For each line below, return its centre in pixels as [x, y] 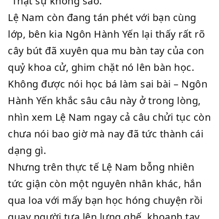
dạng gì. [27, 150]
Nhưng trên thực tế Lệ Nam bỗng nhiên [101, 167]
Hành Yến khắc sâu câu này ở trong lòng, [104, 100]
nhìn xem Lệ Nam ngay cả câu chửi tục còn [109, 117]
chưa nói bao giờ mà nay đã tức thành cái [106, 134]
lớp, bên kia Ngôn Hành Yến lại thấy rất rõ [106, 34]
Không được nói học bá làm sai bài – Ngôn [108, 84]
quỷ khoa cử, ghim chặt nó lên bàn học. [101, 67]
